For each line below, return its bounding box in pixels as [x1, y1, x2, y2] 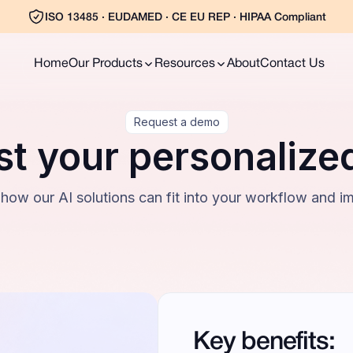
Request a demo [133, 115, 220, 128]
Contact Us [260, 58, 325, 69]
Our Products [69, 58, 143, 69]
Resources [154, 58, 215, 69]
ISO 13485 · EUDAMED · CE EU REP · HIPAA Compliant [44, 13, 326, 23]
